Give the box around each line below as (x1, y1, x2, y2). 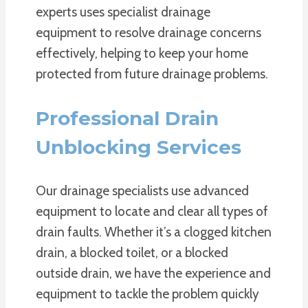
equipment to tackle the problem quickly (36, 286, 259, 302)
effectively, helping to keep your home (36, 45, 248, 61)
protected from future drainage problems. (36, 66, 268, 82)
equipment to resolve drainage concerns (36, 25, 261, 41)
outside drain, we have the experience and (36, 265, 271, 281)
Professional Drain (36, 107, 219, 130)
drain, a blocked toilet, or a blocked (36, 245, 228, 261)
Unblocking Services (36, 135, 241, 159)
